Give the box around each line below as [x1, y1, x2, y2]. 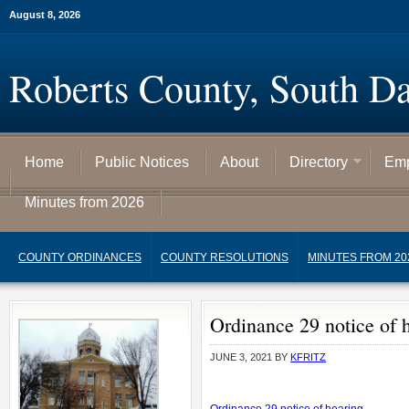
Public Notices [95, 154, 189, 170]
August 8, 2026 [9, 9, 80, 20]
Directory [289, 154, 348, 170]
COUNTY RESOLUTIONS [161, 251, 288, 264]
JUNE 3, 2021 [210, 351, 272, 362]
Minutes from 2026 [25, 194, 144, 210]
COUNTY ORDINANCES [18, 251, 142, 264]
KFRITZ [290, 351, 326, 362]
